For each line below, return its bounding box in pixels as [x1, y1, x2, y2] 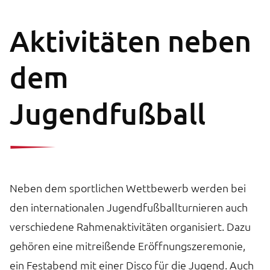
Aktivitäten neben [10, 22, 251, 58]
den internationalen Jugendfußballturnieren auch [10, 199, 248, 214]
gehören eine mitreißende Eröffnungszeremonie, [10, 238, 245, 253]
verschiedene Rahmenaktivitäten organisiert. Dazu [10, 219, 251, 233]
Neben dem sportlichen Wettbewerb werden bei [10, 180, 246, 195]
